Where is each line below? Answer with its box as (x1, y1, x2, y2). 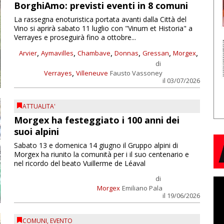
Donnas (114, 48, 138, 58)
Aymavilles (40, 48, 73, 58)
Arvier (18, 48, 37, 58)
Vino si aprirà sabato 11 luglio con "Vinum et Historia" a (13, 23, 192, 33)
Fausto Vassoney (109, 68, 162, 78)
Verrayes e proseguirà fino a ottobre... (13, 32, 136, 42)
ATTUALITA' (22, 101, 55, 110)
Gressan (142, 48, 169, 58)
